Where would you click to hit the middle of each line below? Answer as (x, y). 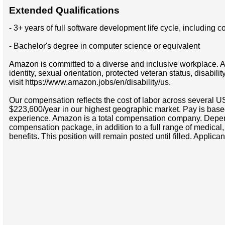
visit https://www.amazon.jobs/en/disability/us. (90, 82)
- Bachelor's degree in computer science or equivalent (104, 46)
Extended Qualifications (64, 11)
